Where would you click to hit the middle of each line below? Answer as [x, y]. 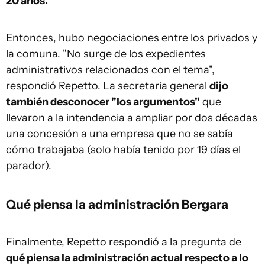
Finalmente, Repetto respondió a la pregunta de [124, 242]
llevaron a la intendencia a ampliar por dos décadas [132, 117]
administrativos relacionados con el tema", [110, 70]
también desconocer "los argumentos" [103, 101]
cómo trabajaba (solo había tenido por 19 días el [123, 149]
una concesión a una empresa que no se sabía [119, 133]
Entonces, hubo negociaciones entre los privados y [132, 38]
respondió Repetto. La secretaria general [108, 85]
